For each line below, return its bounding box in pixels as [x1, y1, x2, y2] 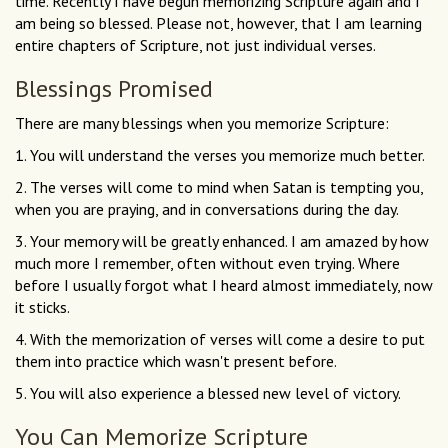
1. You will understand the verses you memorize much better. [15, 145, 425, 166]
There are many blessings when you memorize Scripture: [15, 113, 389, 134]
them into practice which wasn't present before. [15, 351, 337, 372]
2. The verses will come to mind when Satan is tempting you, [15, 177, 423, 198]
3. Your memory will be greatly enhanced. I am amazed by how [15, 231, 429, 252]
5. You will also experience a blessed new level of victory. [15, 383, 401, 404]
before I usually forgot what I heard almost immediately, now [15, 275, 433, 296]
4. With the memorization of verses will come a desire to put [15, 329, 425, 350]
